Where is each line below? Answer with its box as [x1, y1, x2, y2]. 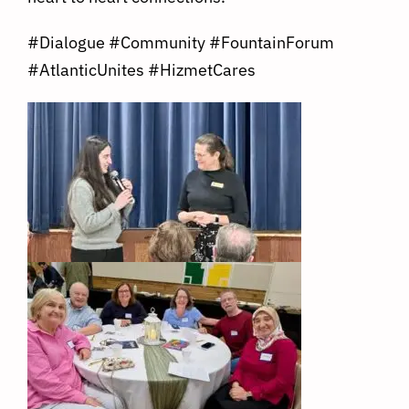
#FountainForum [209, 32, 334, 54]
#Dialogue [27, 32, 105, 54]
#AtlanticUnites [27, 59, 144, 81]
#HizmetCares [148, 59, 256, 81]
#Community [109, 32, 205, 54]
